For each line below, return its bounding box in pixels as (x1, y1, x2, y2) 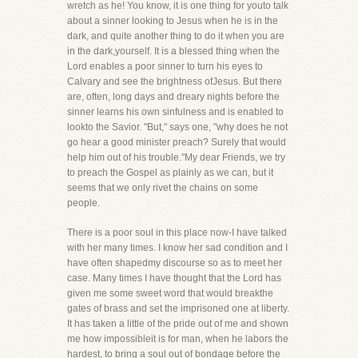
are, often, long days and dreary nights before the (67, 91, 280, 102)
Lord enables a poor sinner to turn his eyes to (67, 61, 263, 72)
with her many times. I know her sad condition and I (67, 242, 288, 253)
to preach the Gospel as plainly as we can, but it (67, 167, 273, 178)
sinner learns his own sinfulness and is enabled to (67, 106, 284, 117)
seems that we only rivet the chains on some (67, 182, 258, 193)
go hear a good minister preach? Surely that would (67, 137, 286, 148)
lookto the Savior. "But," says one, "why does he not (67, 121, 288, 133)
